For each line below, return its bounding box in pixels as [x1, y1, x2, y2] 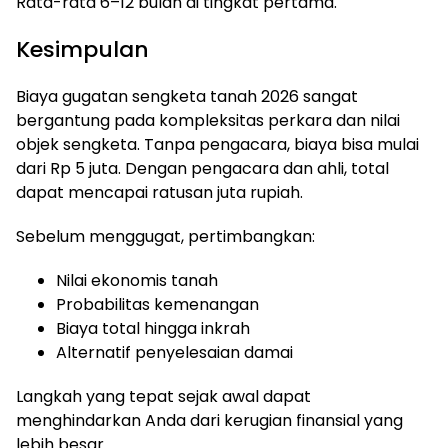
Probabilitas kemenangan [56, 293, 259, 316]
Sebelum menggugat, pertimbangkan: [16, 225, 315, 248]
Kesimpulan [16, 34, 149, 65]
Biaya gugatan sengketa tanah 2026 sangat [16, 85, 358, 108]
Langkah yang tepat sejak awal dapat [16, 385, 311, 408]
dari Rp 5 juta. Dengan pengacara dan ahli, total [16, 157, 389, 180]
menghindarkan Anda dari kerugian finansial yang [16, 409, 403, 432]
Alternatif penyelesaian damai [56, 341, 293, 364]
